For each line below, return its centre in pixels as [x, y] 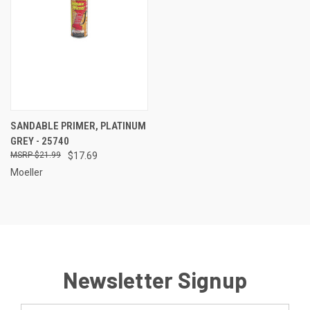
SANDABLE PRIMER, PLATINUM [78, 126]
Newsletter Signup [155, 279]
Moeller [27, 172]
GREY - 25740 [40, 141]
